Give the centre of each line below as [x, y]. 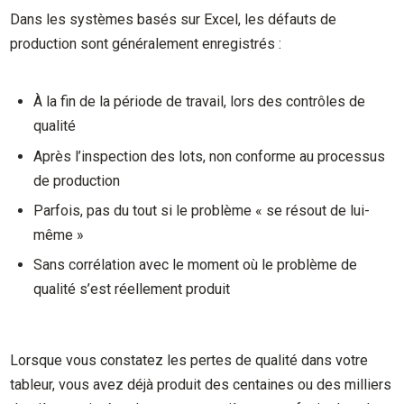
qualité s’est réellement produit [132, 289]
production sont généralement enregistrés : [146, 43]
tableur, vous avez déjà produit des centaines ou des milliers [201, 384]
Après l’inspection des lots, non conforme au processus [210, 156]
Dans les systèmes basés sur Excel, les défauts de [174, 19]
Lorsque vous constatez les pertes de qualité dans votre [189, 360]
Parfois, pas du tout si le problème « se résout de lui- [202, 211]
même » [59, 235]
